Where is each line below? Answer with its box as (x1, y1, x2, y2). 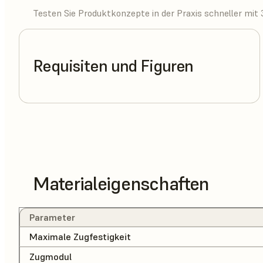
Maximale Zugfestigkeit (29, 231, 131, 243)
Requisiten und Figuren (33, 56, 194, 77)
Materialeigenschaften (33, 171, 210, 195)
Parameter (29, 211, 75, 224)
